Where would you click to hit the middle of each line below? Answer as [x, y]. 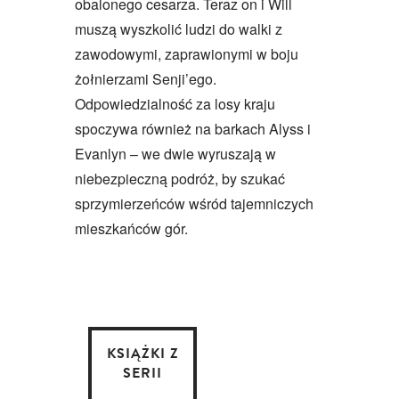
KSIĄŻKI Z [142, 353]
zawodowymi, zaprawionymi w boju [187, 53]
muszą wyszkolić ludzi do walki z [179, 28]
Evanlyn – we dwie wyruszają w [175, 153]
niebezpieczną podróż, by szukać [180, 178]
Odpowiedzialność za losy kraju [175, 103]
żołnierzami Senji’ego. [146, 78]
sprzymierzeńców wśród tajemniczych [194, 203]
